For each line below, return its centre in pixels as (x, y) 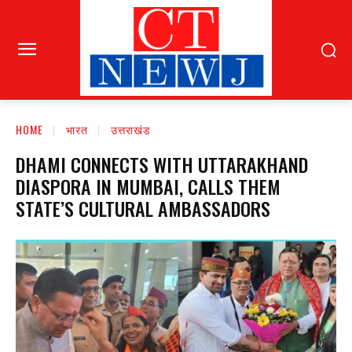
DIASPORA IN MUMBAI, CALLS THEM (148, 187)
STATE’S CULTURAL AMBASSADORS (143, 209)
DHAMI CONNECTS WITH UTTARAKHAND (162, 165)
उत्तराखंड (131, 130)
